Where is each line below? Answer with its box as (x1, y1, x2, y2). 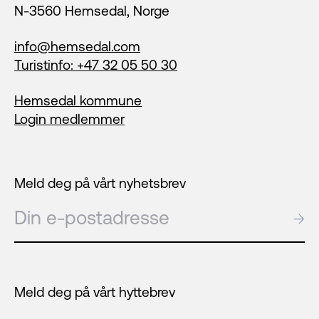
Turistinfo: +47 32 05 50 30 (14, 57, 177, 73)
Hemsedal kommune (14, 93, 142, 109)
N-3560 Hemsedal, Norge (14, 3, 169, 19)
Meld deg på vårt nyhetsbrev (14, 175, 186, 192)
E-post (14, 207, 54, 224)
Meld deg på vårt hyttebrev (14, 284, 175, 300)
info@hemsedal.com (14, 38, 140, 55)
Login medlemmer (14, 111, 125, 127)
